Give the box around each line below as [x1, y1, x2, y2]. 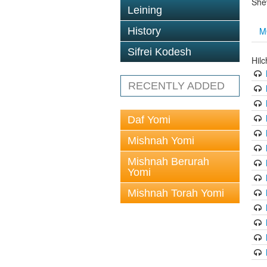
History [128, 25, 161, 37]
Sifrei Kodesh [128, 46, 191, 58]
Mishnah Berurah [128, 156, 209, 167]
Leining [128, 4, 162, 16]
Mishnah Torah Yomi [128, 187, 224, 199]
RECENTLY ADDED [128, 80, 225, 92]
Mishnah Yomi [128, 135, 194, 147]
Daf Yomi [128, 114, 170, 126]
